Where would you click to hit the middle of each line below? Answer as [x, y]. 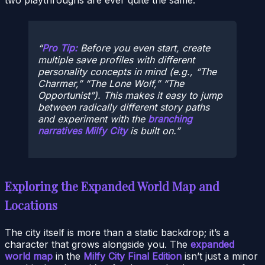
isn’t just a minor [220, 256]
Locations [31, 205]
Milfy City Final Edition [132, 256]
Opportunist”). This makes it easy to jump [130, 96]
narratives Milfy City [83, 131]
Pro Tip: [60, 48]
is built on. [151, 131]
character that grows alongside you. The [98, 245]
